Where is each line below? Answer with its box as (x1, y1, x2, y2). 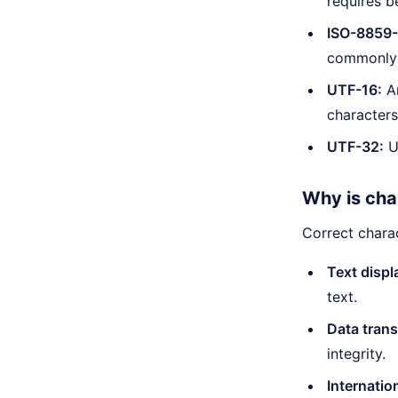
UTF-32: (327, 138, 384, 155)
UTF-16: (327, 81, 382, 99)
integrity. (327, 345, 386, 362)
